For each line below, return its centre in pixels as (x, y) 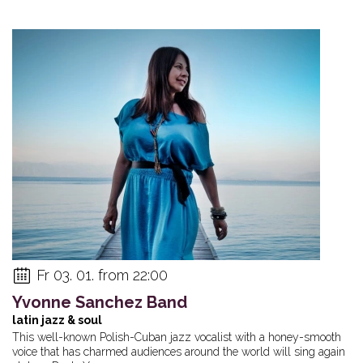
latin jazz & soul (57, 320)
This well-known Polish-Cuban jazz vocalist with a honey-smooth (177, 337)
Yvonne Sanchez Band (100, 302)
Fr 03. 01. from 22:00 (102, 275)
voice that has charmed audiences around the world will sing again (179, 351)
